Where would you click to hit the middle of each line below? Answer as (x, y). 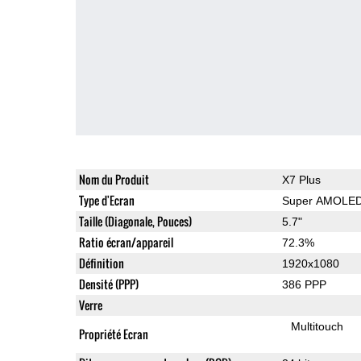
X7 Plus (301, 179)
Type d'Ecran (106, 200)
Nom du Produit (114, 179)
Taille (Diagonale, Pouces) (135, 221)
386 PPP (304, 284)
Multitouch (317, 326)
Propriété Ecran (113, 334)
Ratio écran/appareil (126, 242)
